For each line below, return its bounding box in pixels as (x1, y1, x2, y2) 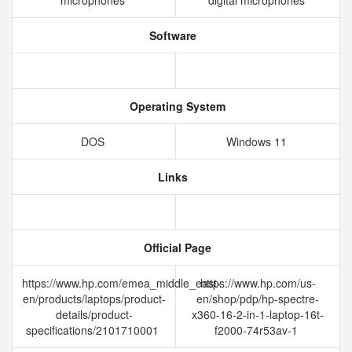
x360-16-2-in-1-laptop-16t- (192, 306, 324, 322)
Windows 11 (225, 134, 290, 149)
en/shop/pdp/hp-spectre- (196, 291, 319, 306)
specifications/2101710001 (26, 322, 162, 338)
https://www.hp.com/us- (200, 275, 316, 291)
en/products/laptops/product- (22, 291, 166, 306)
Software (146, 27, 196, 43)
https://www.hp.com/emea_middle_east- (22, 275, 221, 291)
